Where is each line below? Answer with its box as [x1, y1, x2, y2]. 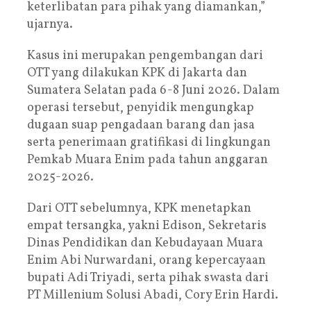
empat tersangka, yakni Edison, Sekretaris [27, 217, 267, 235]
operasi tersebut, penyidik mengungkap [27, 99, 254, 117]
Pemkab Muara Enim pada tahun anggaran [27, 151, 268, 169]
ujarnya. [27, 15, 73, 33]
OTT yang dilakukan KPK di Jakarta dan [27, 64, 247, 82]
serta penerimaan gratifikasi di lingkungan [27, 133, 271, 151]
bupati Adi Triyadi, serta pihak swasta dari [27, 269, 269, 287]
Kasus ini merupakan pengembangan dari [27, 47, 263, 65]
